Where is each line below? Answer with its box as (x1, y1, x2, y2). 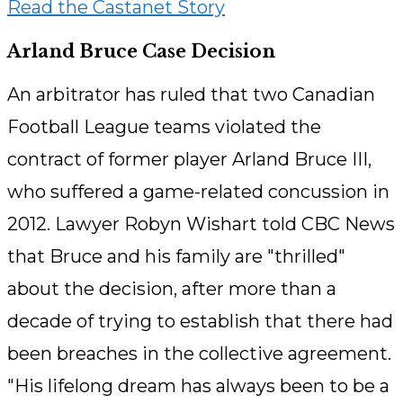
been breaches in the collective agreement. (7, 343, 391, 365)
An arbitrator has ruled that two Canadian (7, 84, 375, 106)
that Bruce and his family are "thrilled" (7, 246, 345, 268)
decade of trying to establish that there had (7, 310, 393, 333)
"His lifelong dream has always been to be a (7, 375, 390, 398)
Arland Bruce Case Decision (7, 40, 275, 62)
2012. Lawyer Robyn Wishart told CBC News (7, 213, 395, 236)
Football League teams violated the (7, 116, 321, 139)
